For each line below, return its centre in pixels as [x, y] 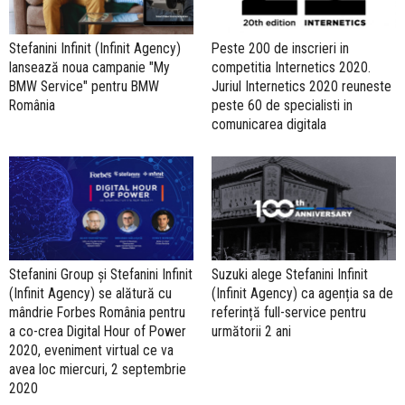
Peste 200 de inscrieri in [280, 48]
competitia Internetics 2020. [291, 67]
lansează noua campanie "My [89, 67]
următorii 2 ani [251, 331]
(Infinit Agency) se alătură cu [90, 293]
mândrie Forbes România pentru [97, 312]
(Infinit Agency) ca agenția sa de [302, 293]
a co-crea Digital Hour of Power [98, 331]
